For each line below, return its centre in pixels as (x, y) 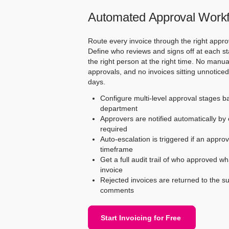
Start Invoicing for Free (141, 218)
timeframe (117, 149)
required (114, 129)
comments (117, 190)
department (119, 108)
